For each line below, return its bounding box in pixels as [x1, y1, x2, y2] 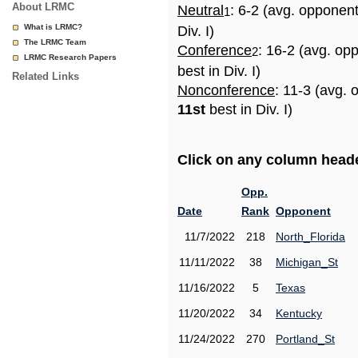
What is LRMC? [24, 22, 82, 31]
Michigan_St [276, 256, 338, 268]
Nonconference [177, 82, 275, 98]
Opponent [276, 205, 331, 217]
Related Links [12, 70, 79, 82]
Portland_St [276, 332, 335, 345]
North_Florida [276, 230, 345, 243]
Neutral [177, 2, 224, 18]
